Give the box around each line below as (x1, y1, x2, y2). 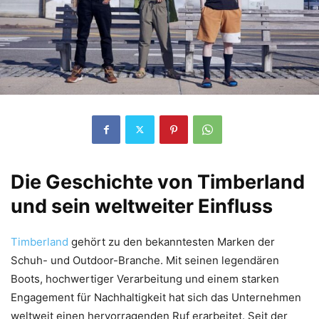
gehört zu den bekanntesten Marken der (71, 234, 275, 249)
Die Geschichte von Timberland (11, 169, 305, 194)
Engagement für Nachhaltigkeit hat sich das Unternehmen (11, 290, 301, 304)
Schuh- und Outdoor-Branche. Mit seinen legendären (11, 253, 279, 267)
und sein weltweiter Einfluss (11, 194, 273, 218)
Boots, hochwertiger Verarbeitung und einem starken (11, 271, 279, 286)
